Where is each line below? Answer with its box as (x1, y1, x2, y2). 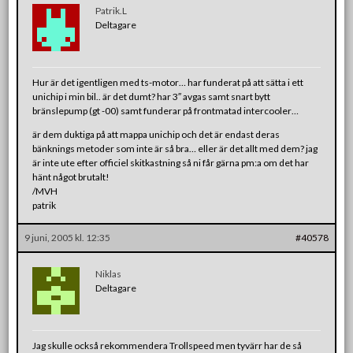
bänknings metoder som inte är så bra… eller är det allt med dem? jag (32, 142, 318, 154)
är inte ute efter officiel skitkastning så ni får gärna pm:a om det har (32, 156, 310, 169)
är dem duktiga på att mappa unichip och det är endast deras (32, 128, 281, 140)
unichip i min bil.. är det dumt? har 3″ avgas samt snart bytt (32, 90, 271, 102)
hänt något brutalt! (32, 170, 110, 183)
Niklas (95, 267, 122, 280)
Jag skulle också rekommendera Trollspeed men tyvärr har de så (32, 339, 303, 351)
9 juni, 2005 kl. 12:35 (24, 231, 111, 243)
